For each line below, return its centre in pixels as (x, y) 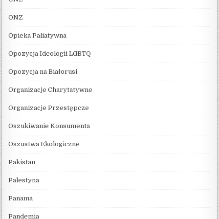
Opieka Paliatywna (38, 35)
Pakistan (22, 162)
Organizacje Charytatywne (51, 89)
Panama (21, 198)
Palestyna (24, 180)
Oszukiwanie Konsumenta (49, 126)
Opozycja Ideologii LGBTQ (50, 53)
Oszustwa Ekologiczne (44, 144)
